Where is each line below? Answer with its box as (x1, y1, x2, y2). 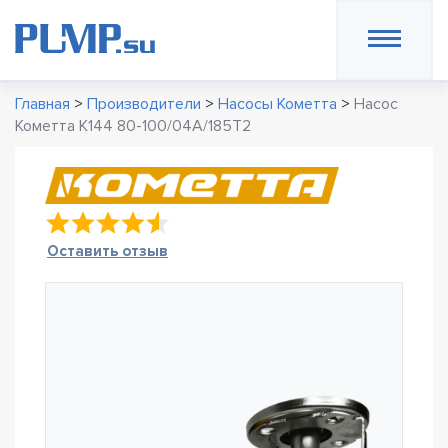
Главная (15, 94, 70, 114)
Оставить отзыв (47, 242, 168, 260)
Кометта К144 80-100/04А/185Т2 (15, 116, 251, 136)
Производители (87, 94, 201, 114)
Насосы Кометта (218, 94, 337, 114)
